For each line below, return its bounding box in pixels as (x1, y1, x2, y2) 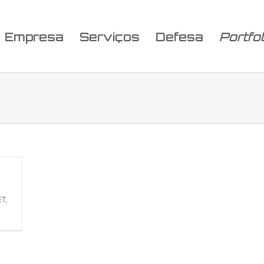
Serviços (80, 29, 140, 44)
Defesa (156, 29, 203, 44)
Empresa (5, 29, 64, 44)
